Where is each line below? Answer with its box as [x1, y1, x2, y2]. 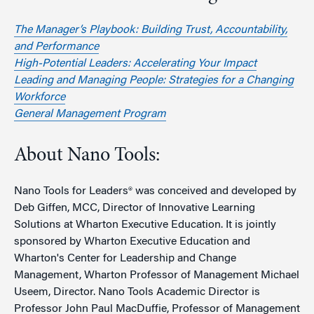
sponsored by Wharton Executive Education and [14, 235, 250, 247]
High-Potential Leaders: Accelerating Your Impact [14, 57, 257, 69]
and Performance [14, 41, 99, 53]
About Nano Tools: [14, 146, 160, 166]
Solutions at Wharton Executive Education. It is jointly [14, 219, 276, 231]
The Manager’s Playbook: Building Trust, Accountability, [14, 24, 287, 36]
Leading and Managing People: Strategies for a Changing [14, 74, 294, 86]
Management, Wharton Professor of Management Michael [14, 269, 299, 281]
